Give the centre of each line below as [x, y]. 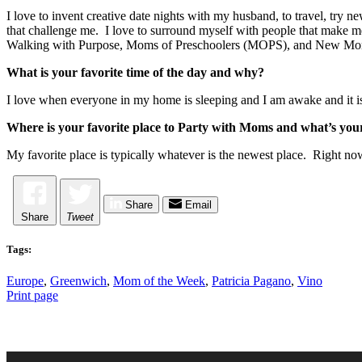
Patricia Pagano [251, 281]
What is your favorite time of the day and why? [135, 72]
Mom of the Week [159, 281]
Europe [25, 281]
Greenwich [78, 281]
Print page [32, 296]
